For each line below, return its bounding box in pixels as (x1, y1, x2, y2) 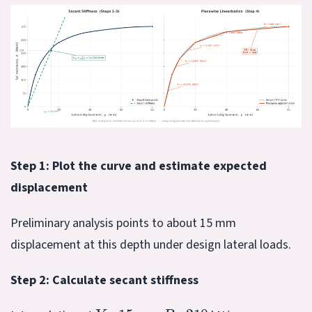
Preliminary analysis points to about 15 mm (10, 214, 236, 232)
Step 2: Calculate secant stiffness (10, 271, 198, 289)
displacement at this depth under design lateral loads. (10, 235, 291, 253)
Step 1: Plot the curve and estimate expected (10, 157, 267, 175)
